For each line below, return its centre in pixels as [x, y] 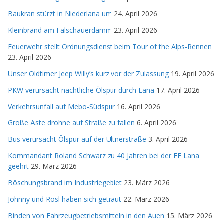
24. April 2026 [136, 13]
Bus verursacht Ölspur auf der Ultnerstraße [77, 139]
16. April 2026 [139, 106]
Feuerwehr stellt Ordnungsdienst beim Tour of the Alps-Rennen [110, 46]
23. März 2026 [147, 182]
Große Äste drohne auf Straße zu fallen [71, 122]
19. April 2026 [192, 73]
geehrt [18, 166]
